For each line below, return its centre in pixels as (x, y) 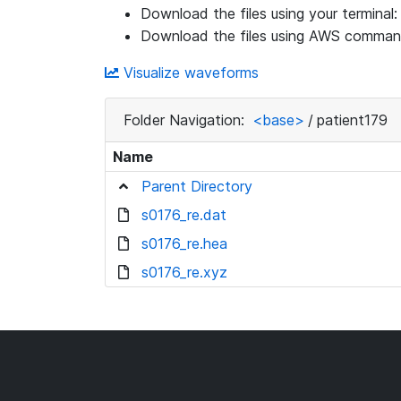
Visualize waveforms (189, 73)
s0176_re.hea (184, 243)
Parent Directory (197, 186)
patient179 (352, 120)
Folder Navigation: (186, 120)
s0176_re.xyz (184, 272)
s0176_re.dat (184, 215)
